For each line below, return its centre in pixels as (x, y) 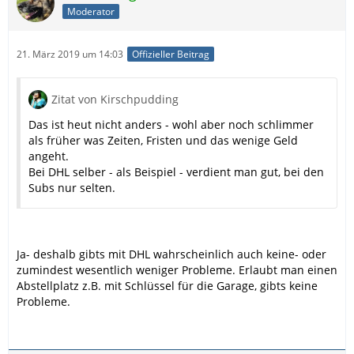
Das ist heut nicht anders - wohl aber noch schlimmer (171, 125)
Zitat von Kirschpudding (115, 100)
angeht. (49, 156)
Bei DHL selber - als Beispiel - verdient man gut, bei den (176, 172)
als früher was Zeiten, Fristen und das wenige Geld (163, 141)
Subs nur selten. (72, 188)
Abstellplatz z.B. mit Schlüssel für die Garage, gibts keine (167, 286)
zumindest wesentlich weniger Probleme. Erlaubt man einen (177, 270)
